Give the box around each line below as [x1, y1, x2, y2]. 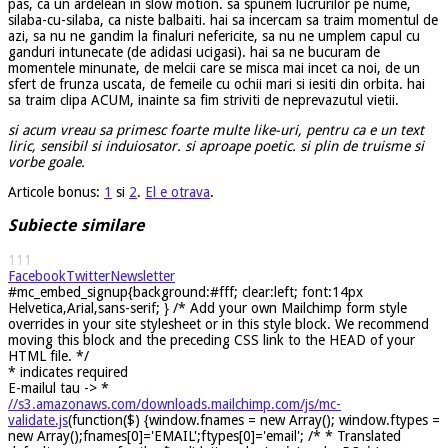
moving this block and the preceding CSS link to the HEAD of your [8, 331, 415, 348]
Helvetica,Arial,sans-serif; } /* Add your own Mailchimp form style [8, 299, 407, 316]
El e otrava [145, 183, 210, 200]
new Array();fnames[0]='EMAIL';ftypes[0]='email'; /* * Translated [8, 427, 401, 444]
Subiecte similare [8, 216, 145, 236]
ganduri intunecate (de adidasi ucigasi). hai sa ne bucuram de [8, 43, 380, 60]
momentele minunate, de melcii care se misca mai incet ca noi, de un [8, 59, 420, 76]
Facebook [8, 267, 66, 284]
